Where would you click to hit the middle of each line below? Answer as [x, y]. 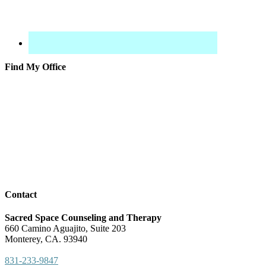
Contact [21, 194]
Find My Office [35, 67]
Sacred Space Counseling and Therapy [83, 217]
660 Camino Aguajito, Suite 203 [65, 228]
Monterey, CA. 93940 [46, 239]
